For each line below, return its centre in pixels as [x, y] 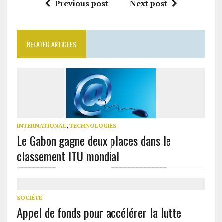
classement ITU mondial [68, 156]
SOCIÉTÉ [29, 198]
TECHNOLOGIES [93, 126]
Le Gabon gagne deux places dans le [94, 140]
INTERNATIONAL [41, 126]
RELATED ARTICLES [51, 44]
